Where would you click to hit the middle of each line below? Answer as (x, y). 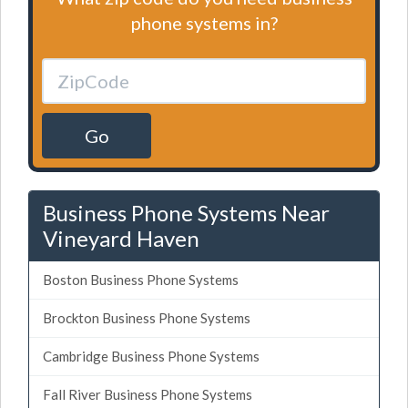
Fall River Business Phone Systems (148, 394)
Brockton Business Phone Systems (147, 317)
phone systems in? (204, 22)
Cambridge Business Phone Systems (151, 356)
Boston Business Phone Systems (141, 279)
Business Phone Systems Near (186, 212)
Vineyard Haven (121, 238)
